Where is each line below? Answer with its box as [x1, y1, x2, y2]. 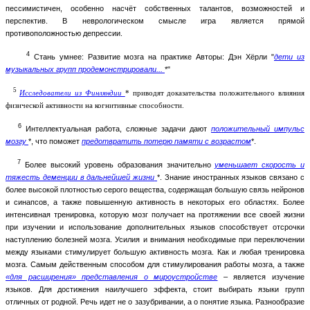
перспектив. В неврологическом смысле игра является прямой [6, 16, 304, 25]
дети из [274, 52, 304, 61]
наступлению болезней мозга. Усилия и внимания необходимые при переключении [6, 235, 304, 244]
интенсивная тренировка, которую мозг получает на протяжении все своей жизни [6, 210, 304, 219]
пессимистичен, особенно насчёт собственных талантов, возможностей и [6, 3, 304, 12]
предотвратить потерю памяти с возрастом [82, 136, 251, 145]
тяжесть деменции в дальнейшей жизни [6, 172, 155, 181]
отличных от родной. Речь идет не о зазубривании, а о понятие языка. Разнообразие [6, 297, 304, 306]
